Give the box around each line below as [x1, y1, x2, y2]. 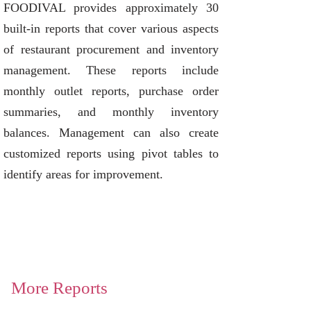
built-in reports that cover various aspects [3, 22, 219, 35]
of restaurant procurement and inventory [3, 42, 219, 56]
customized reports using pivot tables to [3, 146, 219, 160]
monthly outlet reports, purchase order [3, 84, 219, 98]
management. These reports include [3, 63, 219, 77]
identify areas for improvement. [3, 167, 163, 181]
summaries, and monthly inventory [3, 105, 219, 119]
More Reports [11, 278, 108, 297]
